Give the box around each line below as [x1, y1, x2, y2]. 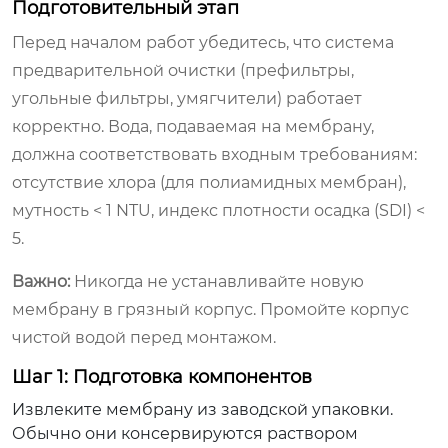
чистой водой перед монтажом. [12, 327, 276, 347]
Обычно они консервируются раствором [12, 423, 358, 443]
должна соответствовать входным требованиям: [12, 144, 417, 164]
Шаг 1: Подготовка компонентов [12, 365, 312, 388]
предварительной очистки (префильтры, [12, 60, 354, 80]
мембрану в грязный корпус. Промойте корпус [12, 299, 409, 319]
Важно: [12, 271, 70, 291]
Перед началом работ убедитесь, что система [12, 32, 394, 52]
